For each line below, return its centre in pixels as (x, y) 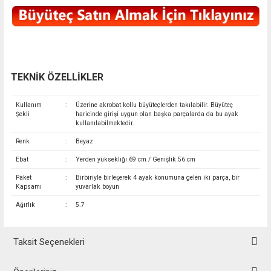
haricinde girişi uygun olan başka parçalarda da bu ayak (157, 114)
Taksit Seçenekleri (49, 242)
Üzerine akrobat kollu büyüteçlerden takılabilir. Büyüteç (154, 105)
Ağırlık (25, 204)
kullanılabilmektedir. (105, 123)
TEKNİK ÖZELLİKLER (57, 77)
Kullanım (28, 105)
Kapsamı (28, 186)
